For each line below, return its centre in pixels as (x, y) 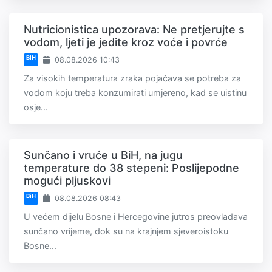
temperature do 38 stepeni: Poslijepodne (131, 168)
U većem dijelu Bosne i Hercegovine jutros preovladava (136, 217)
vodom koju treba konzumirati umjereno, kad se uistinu (135, 93)
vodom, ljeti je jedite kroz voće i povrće (126, 42)
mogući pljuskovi (67, 181)
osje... (36, 107)
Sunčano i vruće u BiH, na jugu (103, 155)
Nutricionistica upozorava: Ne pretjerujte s (134, 30)
